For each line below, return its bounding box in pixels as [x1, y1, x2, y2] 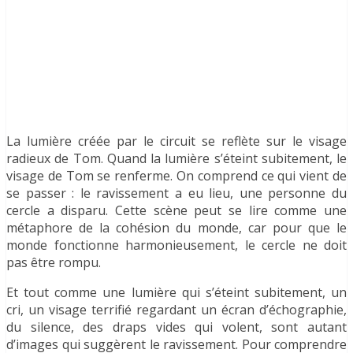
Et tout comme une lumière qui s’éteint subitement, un [6, 283, 347, 301]
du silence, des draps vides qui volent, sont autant [6, 318, 347, 336]
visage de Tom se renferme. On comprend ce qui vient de [6, 166, 347, 184]
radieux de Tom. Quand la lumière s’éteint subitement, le [6, 149, 347, 167]
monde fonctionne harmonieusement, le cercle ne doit [6, 236, 347, 254]
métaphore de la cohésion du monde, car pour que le [6, 218, 347, 236]
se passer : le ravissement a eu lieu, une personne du [6, 184, 347, 202]
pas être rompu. [6, 253, 101, 271]
